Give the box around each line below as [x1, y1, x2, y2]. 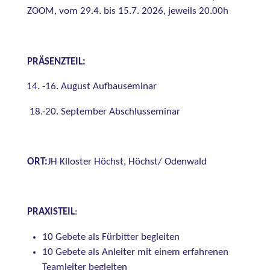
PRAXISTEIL [27, 207, 75, 218]
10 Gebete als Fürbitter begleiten [42, 233, 180, 243]
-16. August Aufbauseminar [42, 82, 157, 92]
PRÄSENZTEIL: [27, 57, 86, 67]
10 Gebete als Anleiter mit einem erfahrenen [42, 248, 228, 258]
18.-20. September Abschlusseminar [27, 107, 180, 117]
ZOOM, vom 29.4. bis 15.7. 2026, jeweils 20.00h [27, 7, 228, 17]
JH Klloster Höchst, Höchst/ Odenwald [47, 157, 207, 168]
